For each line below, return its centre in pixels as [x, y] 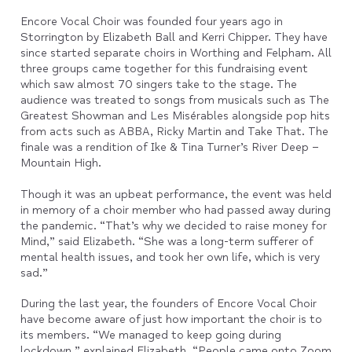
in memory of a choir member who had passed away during [175, 210]
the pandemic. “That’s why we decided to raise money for [173, 225]
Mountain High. [60, 163]
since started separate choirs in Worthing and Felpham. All [176, 53]
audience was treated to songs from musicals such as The [174, 101]
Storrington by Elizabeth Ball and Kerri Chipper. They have [174, 38]
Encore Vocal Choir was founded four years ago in [151, 22]
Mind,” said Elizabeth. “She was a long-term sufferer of [167, 241]
